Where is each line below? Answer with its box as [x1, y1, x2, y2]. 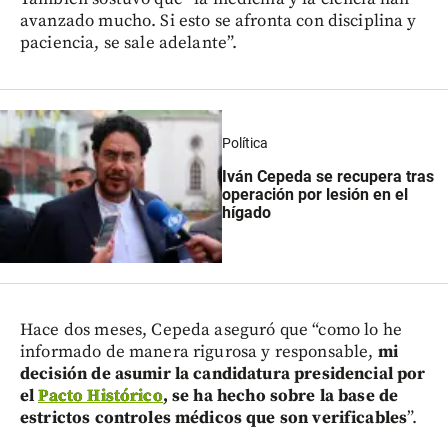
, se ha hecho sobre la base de [162, 384, 399, 407]
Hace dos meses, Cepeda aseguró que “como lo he [20, 318, 402, 341]
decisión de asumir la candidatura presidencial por [20, 362, 426, 385]
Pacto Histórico [38, 384, 163, 407]
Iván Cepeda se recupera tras [222, 167, 435, 187]
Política [222, 134, 269, 151]
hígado [222, 203, 272, 223]
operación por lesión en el [222, 185, 409, 205]
